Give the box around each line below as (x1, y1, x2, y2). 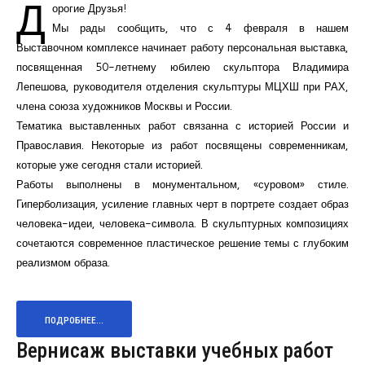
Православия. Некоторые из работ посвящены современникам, (16, 137, 349, 152)
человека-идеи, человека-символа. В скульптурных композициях (16, 215, 349, 231)
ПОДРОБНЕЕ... (45, 314, 103, 326)
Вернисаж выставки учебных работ (16, 337, 333, 363)
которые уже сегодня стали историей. (16, 156, 203, 172)
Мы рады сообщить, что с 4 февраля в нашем (52, 20, 349, 35)
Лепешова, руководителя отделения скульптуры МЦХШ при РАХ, (16, 78, 349, 94)
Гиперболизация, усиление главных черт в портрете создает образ (16, 196, 349, 211)
